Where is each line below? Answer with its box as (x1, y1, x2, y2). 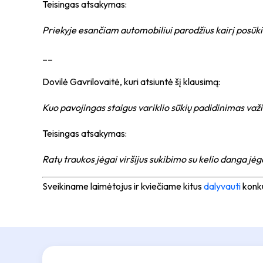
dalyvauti (204, 180, 241, 192)
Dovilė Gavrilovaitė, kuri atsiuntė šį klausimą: (42, 76, 220, 87)
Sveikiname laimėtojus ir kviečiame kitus (42, 180, 204, 192)
